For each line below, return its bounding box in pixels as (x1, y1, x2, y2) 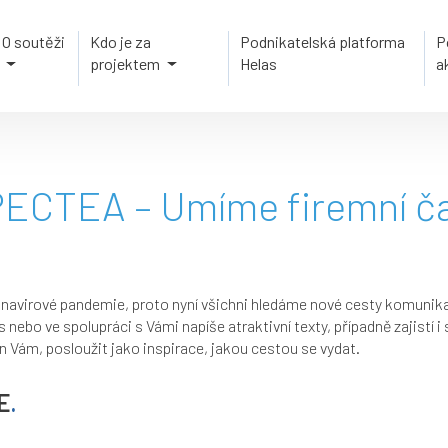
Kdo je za (90, 32, 152, 52)
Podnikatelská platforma (239, 32, 405, 52)
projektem (90, 54, 164, 74)
